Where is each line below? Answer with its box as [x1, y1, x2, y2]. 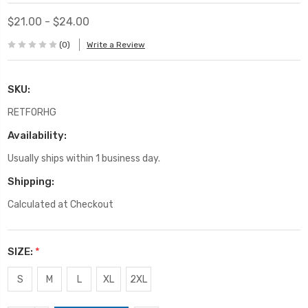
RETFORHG [8, 106, 56, 118]
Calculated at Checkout [8, 198, 113, 210]
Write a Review [87, 40, 145, 50]
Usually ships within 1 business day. [8, 152, 160, 164]
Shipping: [8, 175, 54, 188]
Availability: [8, 129, 67, 142]
